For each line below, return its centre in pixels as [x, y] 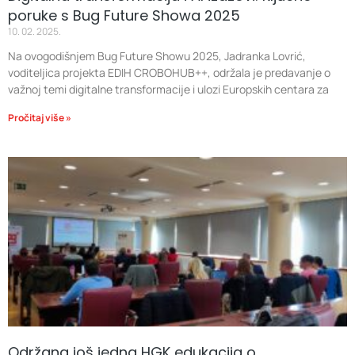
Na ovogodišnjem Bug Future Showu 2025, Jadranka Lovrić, [157, 56]
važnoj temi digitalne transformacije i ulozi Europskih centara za [168, 89]
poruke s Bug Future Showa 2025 [124, 15]
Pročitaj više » [40, 118]
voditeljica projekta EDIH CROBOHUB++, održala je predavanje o [169, 73]
